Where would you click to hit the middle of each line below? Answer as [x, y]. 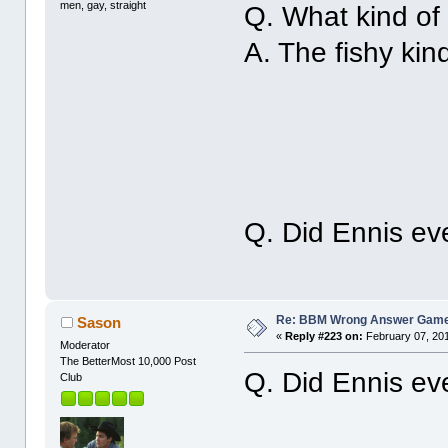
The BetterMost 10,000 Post [128, 361]
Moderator [85, 345]
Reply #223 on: [324, 336]
